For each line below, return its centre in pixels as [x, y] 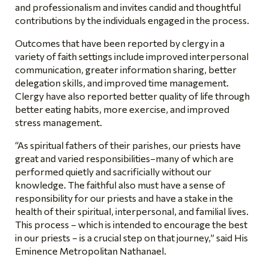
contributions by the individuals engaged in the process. [132, 20]
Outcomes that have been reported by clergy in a [120, 43]
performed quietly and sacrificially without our [113, 171]
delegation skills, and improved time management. [122, 82]
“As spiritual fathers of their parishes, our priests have [128, 145]
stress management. [59, 122]
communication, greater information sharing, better [126, 69]
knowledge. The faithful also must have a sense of [120, 184]
